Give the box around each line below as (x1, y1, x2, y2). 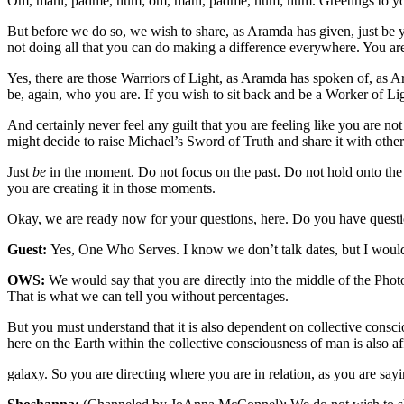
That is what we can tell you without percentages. (7, 288, 292, 304)
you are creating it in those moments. (7, 179, 219, 196)
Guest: (7, 241, 50, 257)
